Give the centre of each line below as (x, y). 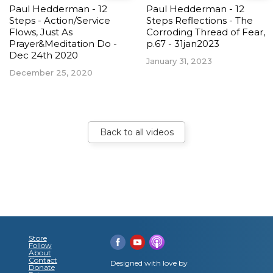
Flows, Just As (41, 32)
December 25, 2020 (51, 73)
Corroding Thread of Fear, (206, 32)
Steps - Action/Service (60, 21)
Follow (40, 246)
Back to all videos (136, 133)
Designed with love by (149, 263)
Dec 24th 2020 (44, 55)
